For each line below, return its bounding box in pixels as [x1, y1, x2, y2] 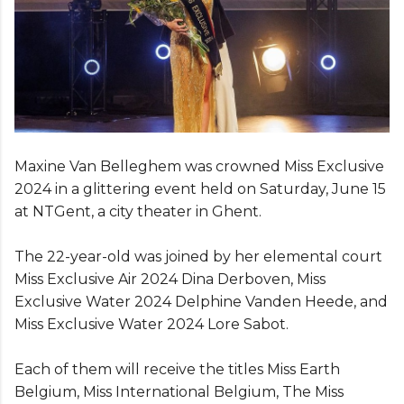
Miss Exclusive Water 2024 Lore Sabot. [14, 315, 289, 333]
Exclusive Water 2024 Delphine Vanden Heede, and [14, 292, 388, 310]
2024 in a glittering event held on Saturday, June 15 [14, 179, 386, 197]
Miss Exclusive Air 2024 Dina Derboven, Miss [14, 270, 326, 288]
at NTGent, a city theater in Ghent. [14, 202, 262, 220]
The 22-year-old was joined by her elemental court [14, 247, 382, 265]
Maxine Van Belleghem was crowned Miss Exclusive [14, 157, 384, 175]
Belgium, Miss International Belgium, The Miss [14, 382, 344, 400]
